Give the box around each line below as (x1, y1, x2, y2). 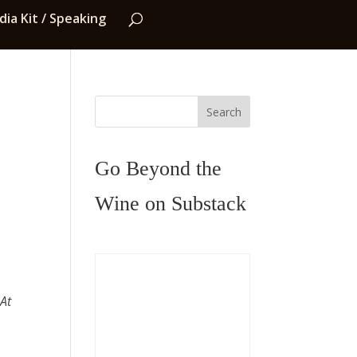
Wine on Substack (95, 191, 247, 215)
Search (206, 104, 241, 120)
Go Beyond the (95, 156, 222, 180)
